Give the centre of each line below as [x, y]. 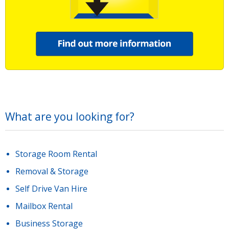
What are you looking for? [70, 116]
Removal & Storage [52, 171]
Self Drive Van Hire [51, 188]
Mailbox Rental [44, 206]
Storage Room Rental [56, 154]
